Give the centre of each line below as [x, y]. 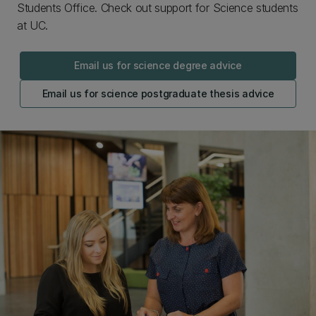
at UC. [33, 25]
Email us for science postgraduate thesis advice [158, 93]
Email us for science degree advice [158, 65]
